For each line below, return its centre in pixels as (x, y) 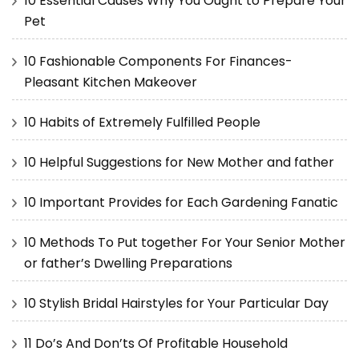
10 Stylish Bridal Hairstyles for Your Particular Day (176, 303)
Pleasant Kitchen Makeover (111, 82)
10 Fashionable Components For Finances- (158, 61)
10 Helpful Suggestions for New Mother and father (179, 162)
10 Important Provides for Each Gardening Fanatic (181, 202)
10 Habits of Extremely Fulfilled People (142, 122)
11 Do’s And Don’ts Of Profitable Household (156, 343)
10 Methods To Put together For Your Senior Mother (185, 242)
